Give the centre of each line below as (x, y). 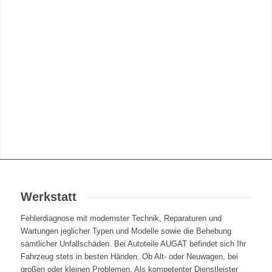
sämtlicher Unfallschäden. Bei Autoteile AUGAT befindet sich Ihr (133, 243)
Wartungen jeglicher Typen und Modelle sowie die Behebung (126, 231)
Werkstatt (48, 197)
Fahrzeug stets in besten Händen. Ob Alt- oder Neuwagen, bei (129, 256)
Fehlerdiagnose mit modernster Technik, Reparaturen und (121, 218)
